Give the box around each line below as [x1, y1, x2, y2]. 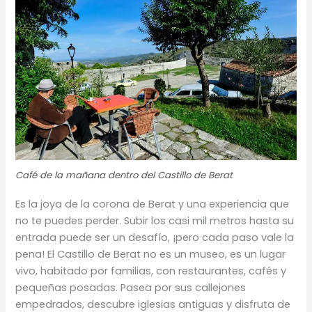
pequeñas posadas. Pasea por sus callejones [15, 280, 247, 295]
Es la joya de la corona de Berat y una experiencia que [15, 196, 290, 211]
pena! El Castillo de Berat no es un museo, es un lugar [15, 247, 286, 261]
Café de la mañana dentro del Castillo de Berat [15, 168, 233, 182]
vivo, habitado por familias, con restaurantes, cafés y [15, 263, 287, 278]
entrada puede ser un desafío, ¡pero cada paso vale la [15, 230, 295, 244]
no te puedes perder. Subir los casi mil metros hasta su [15, 213, 295, 228]
